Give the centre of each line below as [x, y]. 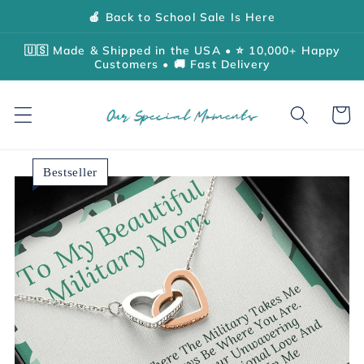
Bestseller [70, 173]
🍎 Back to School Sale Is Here [182, 16]
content [55, 28]
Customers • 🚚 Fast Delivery [182, 63]
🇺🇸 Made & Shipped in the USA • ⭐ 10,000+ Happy [182, 50]
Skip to [53, 12]
